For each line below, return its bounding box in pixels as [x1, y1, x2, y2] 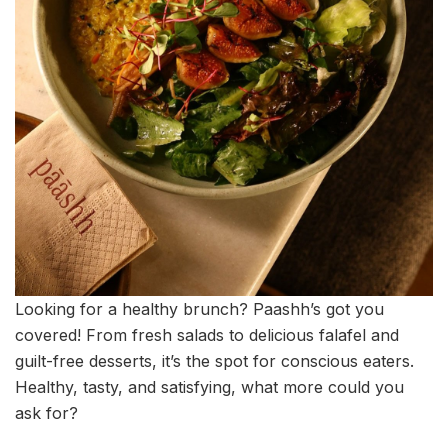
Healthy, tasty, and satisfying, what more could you [15, 377, 404, 397]
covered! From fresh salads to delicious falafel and [15, 325, 399, 345]
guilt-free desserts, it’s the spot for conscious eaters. [15, 351, 414, 371]
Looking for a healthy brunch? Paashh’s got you [15, 299, 384, 319]
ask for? [15, 403, 78, 423]
